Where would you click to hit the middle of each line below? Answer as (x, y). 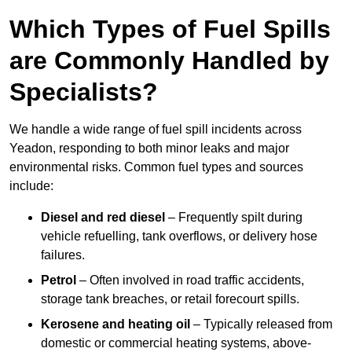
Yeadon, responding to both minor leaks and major (149, 148)
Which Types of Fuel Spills (170, 29)
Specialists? (84, 92)
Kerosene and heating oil (115, 324)
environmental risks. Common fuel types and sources (156, 167)
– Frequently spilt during (234, 218)
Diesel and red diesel (103, 218)
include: (31, 186)
